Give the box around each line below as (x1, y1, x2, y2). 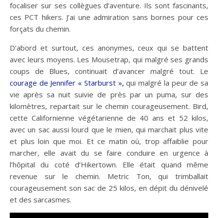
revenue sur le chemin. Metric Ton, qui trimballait (10, 171, 208, 181)
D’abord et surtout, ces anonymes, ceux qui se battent (10, 43, 208, 53)
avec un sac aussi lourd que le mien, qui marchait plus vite (10, 125, 208, 134)
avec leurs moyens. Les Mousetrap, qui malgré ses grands (10, 54, 208, 64)
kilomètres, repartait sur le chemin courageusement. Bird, (10, 101, 208, 111)
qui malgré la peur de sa (124, 78, 209, 88)
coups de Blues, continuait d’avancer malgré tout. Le (10, 66, 208, 76)
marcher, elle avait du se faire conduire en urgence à (10, 148, 208, 158)
